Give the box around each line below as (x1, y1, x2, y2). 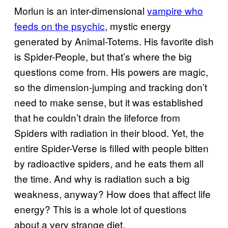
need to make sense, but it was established (14, 95, 203, 109)
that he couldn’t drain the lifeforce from (14, 110, 180, 124)
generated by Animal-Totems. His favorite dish (14, 34, 214, 48)
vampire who (147, 3, 203, 17)
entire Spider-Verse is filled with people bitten (14, 140, 209, 155)
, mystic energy (105, 18, 171, 33)
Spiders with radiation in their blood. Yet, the (14, 125, 204, 139)
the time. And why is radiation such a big (14, 171, 190, 185)
